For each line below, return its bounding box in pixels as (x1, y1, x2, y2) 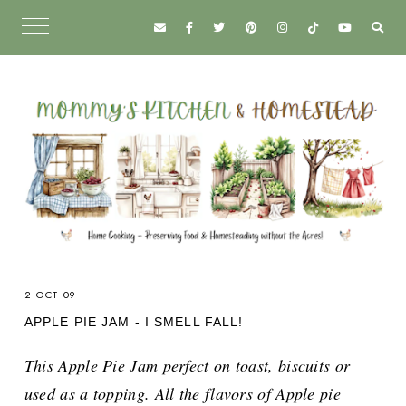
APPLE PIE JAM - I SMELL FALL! (24, 314, 244, 330)
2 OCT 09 (24, 287, 78, 303)
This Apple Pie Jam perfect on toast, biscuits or (24, 354, 351, 377)
